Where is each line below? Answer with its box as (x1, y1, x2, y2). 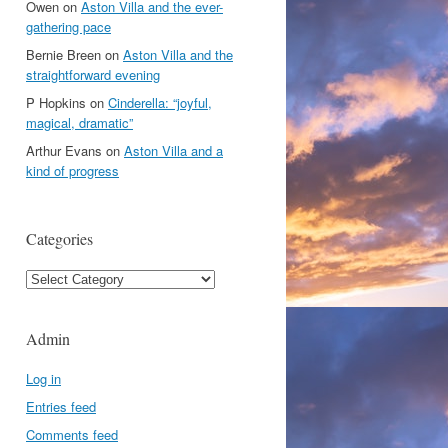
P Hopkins (26, 93, 86, 112)
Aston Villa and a (124, 141, 223, 160)
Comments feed (26, 425, 118, 444)
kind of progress (26, 161, 119, 180)
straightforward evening (26, 65, 160, 84)
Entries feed (26, 397, 96, 416)
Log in (26, 369, 61, 388)
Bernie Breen (26, 45, 101, 64)
